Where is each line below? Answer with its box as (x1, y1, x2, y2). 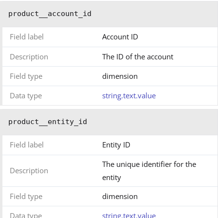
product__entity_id (8, 117, 87, 126)
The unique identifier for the (102, 159, 196, 169)
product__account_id (8, 9, 91, 18)
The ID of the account (102, 51, 173, 61)
